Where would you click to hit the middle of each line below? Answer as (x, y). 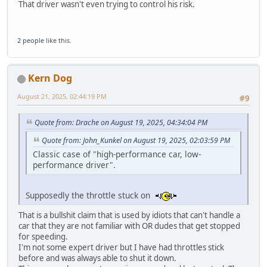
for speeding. (43, 236)
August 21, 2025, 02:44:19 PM (62, 97)
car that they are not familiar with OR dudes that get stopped (129, 226)
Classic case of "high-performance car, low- (117, 154)
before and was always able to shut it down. (97, 258)
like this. (58, 41)
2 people (31, 41)
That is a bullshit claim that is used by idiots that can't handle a (129, 215)
